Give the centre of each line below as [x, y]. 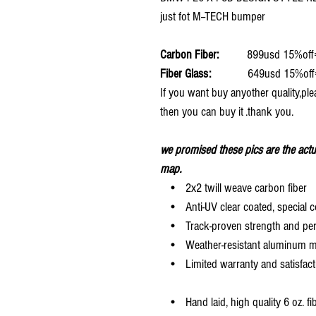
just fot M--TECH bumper [213, 16]
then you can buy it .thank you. [227, 111]
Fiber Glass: [190, 73]
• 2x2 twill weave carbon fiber [233, 188]
